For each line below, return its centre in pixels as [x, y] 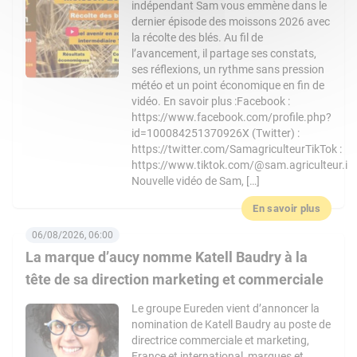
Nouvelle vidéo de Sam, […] [196, 181]
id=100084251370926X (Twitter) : [216, 133]
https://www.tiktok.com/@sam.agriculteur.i [240, 165]
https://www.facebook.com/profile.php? [232, 117]
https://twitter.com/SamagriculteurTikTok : [237, 149]
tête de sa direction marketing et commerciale [175, 279]
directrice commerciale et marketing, [221, 340]
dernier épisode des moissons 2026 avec [231, 22]
